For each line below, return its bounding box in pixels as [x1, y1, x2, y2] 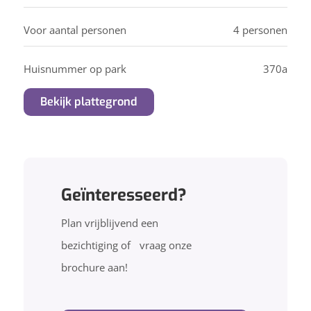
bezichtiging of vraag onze [60, 237, 192, 252]
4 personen [233, 22, 288, 37]
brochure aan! [60, 260, 128, 274]
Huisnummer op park [23, 61, 126, 76]
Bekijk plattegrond [40, 94, 137, 109]
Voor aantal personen [23, 22, 126, 37]
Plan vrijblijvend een [60, 215, 158, 230]
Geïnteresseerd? [60, 183, 187, 206]
